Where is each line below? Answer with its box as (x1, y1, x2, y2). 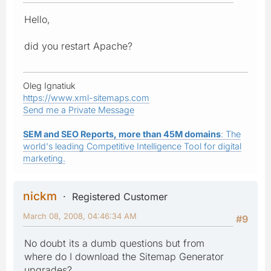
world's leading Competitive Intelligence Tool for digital (23, 140, 241, 151)
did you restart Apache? (24, 39, 132, 52)
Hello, (24, 13, 50, 25)
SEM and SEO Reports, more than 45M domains (23, 128, 221, 139)
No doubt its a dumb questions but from (24, 237, 204, 249)
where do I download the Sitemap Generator (24, 250, 224, 263)
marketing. (23, 152, 65, 163)
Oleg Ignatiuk (23, 80, 76, 91)
